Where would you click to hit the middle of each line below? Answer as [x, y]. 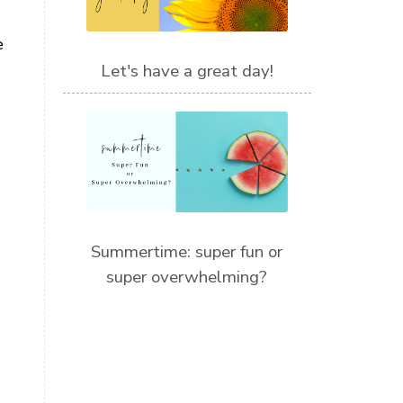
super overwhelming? [187, 277]
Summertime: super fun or [187, 251]
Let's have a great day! [187, 71]
